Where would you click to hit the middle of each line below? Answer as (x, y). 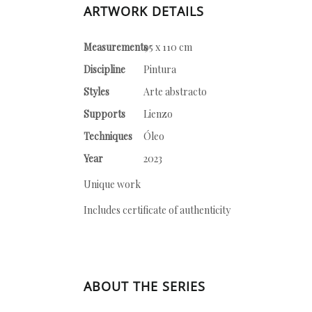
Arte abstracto (176, 92)
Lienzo (158, 114)
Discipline (104, 69)
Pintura (160, 69)
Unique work (112, 184)
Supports (104, 114)
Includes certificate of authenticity (157, 210)
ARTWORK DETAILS (144, 11)
